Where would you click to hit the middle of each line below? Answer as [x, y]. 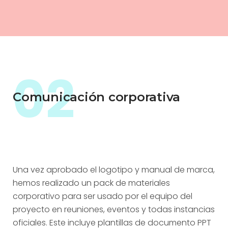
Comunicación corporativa [97, 97]
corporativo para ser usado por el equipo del [103, 196]
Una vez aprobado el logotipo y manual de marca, [114, 170]
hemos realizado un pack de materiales [91, 183]
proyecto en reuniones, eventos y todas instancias [114, 209]
